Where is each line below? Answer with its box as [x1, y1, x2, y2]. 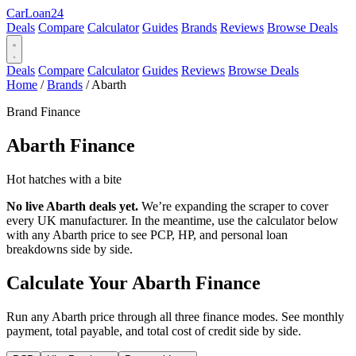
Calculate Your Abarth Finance [6, 272, 261, 293]
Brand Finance [6, 105, 80, 118]
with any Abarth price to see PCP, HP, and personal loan [6, 227, 288, 242]
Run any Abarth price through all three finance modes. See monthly [6, 309, 344, 323]
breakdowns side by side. [6, 242, 133, 256]
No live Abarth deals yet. [6, 199, 138, 213]
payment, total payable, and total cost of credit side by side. [6, 323, 301, 338]
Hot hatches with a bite [6, 172, 122, 186]
